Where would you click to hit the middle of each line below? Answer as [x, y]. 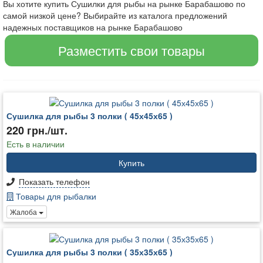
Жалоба [24, 212]
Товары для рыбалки [55, 196]
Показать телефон [54, 181]
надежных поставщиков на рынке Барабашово [93, 27]
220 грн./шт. [37, 130]
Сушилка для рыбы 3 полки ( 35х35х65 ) [90, 252]
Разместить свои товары [131, 50]
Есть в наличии [36, 144]
